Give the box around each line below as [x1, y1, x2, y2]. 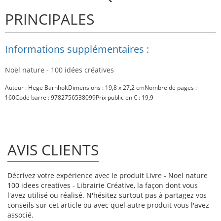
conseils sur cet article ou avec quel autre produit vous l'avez [7, 200, 209, 210]
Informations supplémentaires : [5, 42, 149, 56]
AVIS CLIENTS [7, 140, 99, 160]
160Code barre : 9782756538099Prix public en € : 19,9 [5, 93, 153, 102]
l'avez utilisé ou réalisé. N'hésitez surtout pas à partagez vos [7, 190, 207, 200]
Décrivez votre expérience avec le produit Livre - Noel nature [7, 171, 208, 181]
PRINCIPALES [5, 9, 94, 30]
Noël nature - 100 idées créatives [5, 65, 114, 75]
